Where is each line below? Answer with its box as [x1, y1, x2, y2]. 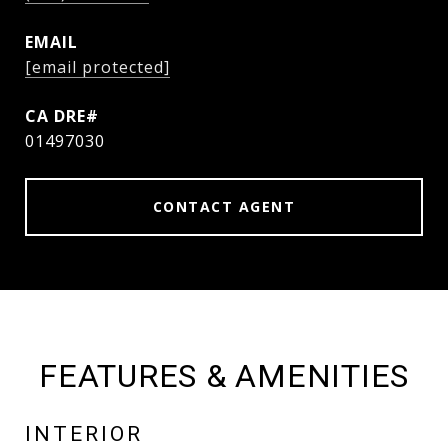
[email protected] [25, 56, 170, 78]
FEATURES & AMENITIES [39, 357, 409, 395]
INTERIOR [25, 422, 143, 446]
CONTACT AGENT [152, 197, 296, 216]
